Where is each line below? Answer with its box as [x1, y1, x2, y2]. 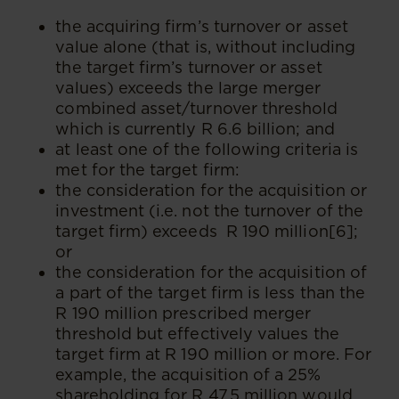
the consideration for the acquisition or [55, 180, 367, 199]
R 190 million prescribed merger [55, 303, 312, 322]
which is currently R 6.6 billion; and [55, 118, 335, 138]
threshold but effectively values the [55, 323, 339, 343]
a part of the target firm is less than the [55, 282, 370, 302]
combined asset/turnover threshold [55, 98, 338, 118]
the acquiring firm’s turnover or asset [55, 16, 348, 36]
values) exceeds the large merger [55, 77, 322, 97]
